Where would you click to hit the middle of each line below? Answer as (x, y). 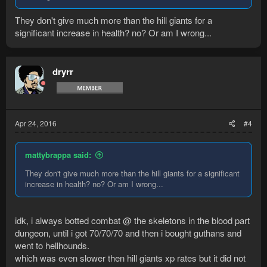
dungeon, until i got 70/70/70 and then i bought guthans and (128, 233)
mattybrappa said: (58, 154)
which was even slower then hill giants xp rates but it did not (130, 258)
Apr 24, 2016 (36, 123)
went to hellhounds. (52, 246)
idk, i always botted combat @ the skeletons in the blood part (132, 221)
